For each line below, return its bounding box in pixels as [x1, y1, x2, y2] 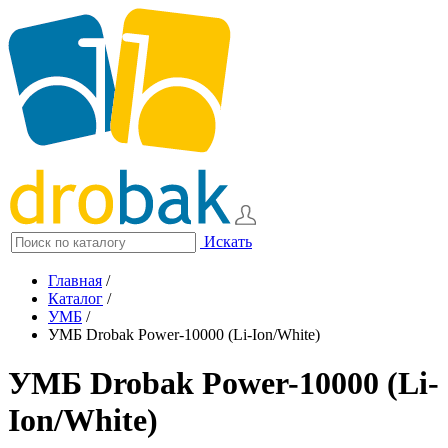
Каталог [48, 290, 103, 307]
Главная [48, 272, 102, 289]
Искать [204, 233, 252, 250]
